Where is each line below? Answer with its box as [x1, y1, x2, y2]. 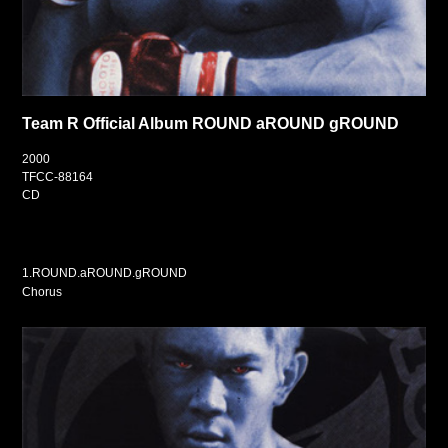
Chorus [22, 285, 63, 300]
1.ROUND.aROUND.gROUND [22, 266, 188, 281]
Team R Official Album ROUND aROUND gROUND [22, 115, 400, 133]
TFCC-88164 [22, 170, 94, 185]
